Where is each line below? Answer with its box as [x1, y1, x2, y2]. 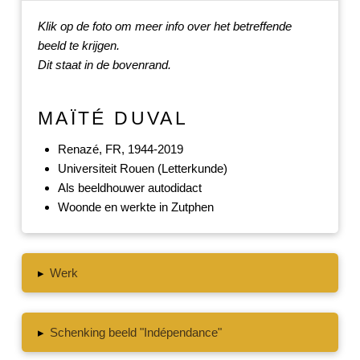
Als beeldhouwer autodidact [57, 181, 202, 195]
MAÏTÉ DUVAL [37, 108, 188, 129]
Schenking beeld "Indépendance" [50, 325, 223, 340]
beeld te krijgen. [37, 38, 120, 52]
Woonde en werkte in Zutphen [57, 200, 214, 215]
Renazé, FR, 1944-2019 [57, 142, 183, 157]
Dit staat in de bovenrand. [37, 57, 171, 72]
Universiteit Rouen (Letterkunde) [57, 162, 227, 176]
